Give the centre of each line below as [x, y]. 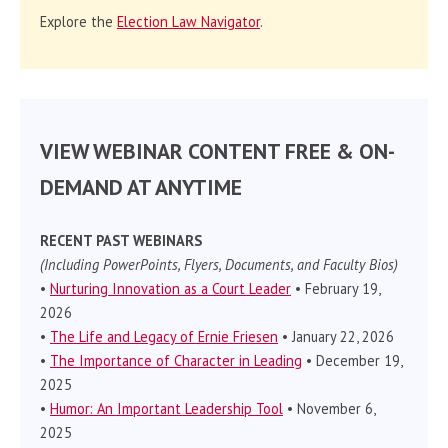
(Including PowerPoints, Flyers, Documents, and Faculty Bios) [219, 264]
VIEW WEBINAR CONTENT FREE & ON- [217, 150]
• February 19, [335, 288]
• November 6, [329, 408]
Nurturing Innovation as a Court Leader [170, 288]
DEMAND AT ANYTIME [141, 186]
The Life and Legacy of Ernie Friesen [164, 336]
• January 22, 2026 [336, 336]
